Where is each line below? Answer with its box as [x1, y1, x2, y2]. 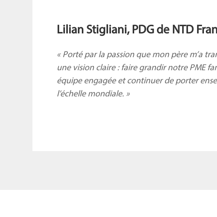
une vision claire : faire [57, 63, 139, 73]
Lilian [57, 24, 87, 36]
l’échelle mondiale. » [57, 90, 130, 99]
